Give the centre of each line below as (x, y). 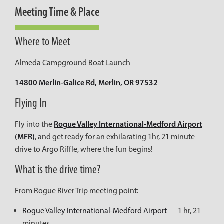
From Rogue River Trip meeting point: (77, 191)
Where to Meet (43, 42)
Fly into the (34, 124)
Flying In (31, 103)
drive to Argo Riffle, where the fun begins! (84, 149)
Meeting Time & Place (57, 12)
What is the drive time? (58, 170)
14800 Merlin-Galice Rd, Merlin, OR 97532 (86, 82)
